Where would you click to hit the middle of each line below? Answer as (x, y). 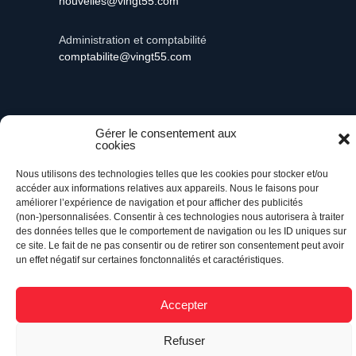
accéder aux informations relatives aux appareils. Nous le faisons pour (167, 188)
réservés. (79, 150)
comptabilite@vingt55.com (125, 56)
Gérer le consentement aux (166, 133)
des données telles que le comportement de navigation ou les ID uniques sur (181, 231)
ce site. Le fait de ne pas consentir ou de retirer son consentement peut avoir (180, 246)
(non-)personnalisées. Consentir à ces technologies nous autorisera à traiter (180, 217)
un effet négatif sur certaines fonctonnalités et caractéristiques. (150, 260)
